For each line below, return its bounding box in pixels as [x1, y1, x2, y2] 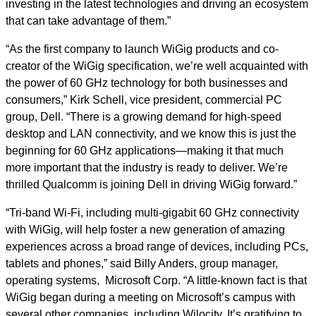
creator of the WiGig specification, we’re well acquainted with [6, 60, 308, 72]
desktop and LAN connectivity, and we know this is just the [6, 128, 296, 140]
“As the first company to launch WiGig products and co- [6, 43, 279, 55]
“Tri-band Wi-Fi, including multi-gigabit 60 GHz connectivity [6, 207, 299, 219]
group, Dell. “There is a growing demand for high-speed [6, 111, 281, 123]
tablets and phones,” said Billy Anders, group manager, [6, 257, 278, 269]
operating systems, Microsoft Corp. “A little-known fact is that [6, 274, 307, 286]
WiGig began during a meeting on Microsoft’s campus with [6, 291, 296, 303]
